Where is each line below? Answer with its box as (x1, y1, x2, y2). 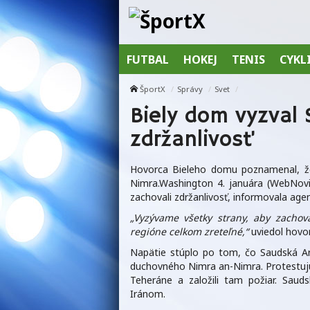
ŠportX (140, 84, 165, 95)
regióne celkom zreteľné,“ (130, 225, 248, 239)
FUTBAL (126, 51, 169, 67)
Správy (177, 84, 203, 95)
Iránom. (130, 287, 165, 301)
